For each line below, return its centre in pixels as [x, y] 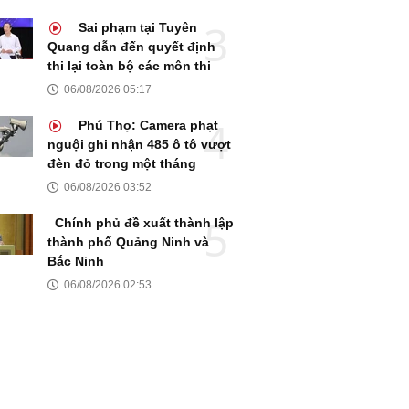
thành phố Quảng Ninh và [128, 242]
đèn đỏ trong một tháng [122, 164]
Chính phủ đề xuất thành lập [144, 223]
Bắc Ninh [76, 262]
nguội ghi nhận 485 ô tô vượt [139, 145]
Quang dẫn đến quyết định [131, 47]
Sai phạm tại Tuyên [136, 28]
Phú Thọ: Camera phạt [147, 126]
